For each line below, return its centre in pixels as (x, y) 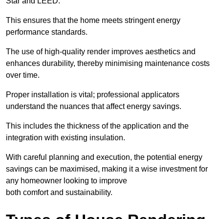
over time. (23, 75)
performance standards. (47, 32)
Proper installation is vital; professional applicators (93, 95)
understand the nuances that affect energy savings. (94, 107)
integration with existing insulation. (66, 138)
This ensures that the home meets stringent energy (93, 21)
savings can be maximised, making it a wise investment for (107, 169)
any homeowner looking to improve (66, 181)
